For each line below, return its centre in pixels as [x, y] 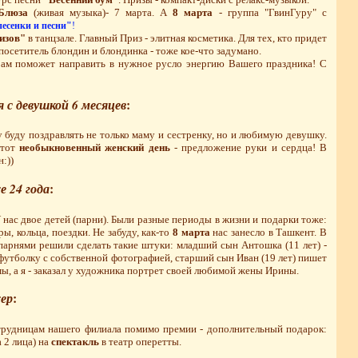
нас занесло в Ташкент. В [268, 232]
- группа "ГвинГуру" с [270, 13]
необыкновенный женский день [95, 148]
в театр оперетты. [140, 341]
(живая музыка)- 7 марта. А [100, 13]
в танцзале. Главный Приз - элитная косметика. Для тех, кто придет [176, 38]
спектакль [75, 341]
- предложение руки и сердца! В [248, 148]
